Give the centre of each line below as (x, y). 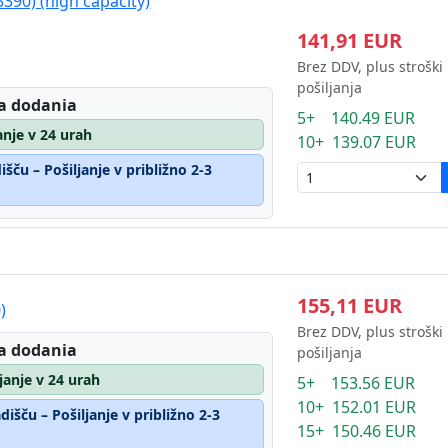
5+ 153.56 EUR (355, 383)
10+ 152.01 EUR (356, 407)
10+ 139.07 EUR (356, 142)
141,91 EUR (349, 40)
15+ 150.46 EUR (356, 431)
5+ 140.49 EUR (355, 118)
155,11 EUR (349, 305)
